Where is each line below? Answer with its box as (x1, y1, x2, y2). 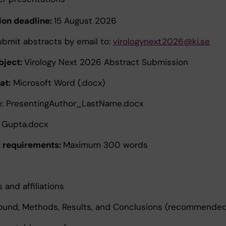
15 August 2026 (54, 15, 117, 26)
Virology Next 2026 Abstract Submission (24, 56, 188, 68)
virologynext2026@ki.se (113, 35, 210, 47)
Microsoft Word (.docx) (11, 77, 105, 88)
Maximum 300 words (63, 139, 148, 150)
